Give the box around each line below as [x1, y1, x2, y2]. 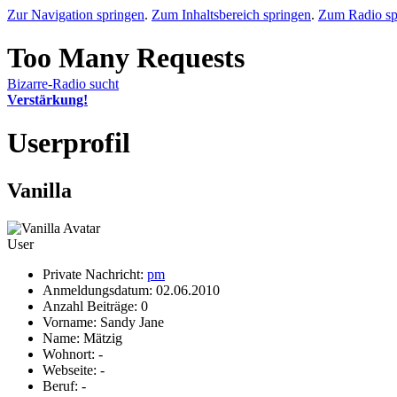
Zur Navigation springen [7, 7, 144, 22]
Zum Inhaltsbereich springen [152, 7, 311, 22]
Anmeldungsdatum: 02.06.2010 [43, 282, 220, 298]
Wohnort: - [43, 346, 103, 362]
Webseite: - [43, 362, 105, 378]
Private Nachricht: [43, 266, 147, 282]
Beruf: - [43, 378, 86, 393]
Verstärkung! [7, 92, 88, 107]
